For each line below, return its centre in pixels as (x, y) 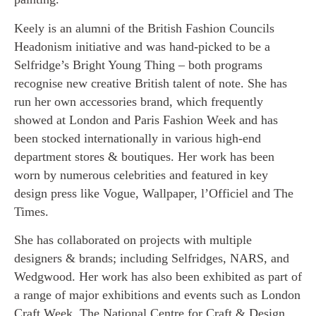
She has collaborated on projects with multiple (133, 240)
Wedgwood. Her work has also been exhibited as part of (158, 277)
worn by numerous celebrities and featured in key (141, 175)
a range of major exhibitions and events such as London (157, 295)
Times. (31, 211)
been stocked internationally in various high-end (138, 138)
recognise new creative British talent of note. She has (151, 83)
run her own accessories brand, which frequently (139, 101)
